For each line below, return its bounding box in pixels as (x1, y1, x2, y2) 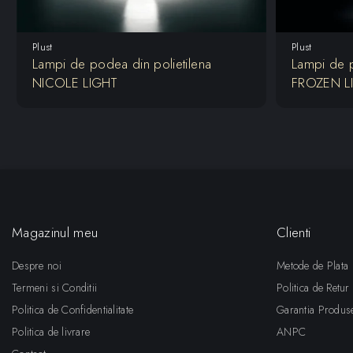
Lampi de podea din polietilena (32, 54, 212, 73)
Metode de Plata (277, 257, 349, 273)
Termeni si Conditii (12, 279, 98, 295)
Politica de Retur (277, 279, 350, 295)
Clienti (277, 222, 311, 242)
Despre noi (12, 257, 61, 273)
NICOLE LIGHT (32, 72, 117, 92)
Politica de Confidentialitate (12, 301, 134, 318)
